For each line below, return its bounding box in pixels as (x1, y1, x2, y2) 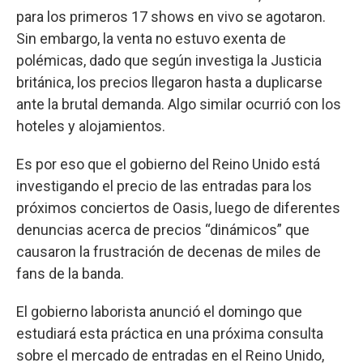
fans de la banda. (16, 265, 124, 283)
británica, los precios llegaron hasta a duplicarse (16, 74, 322, 92)
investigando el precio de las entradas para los (16, 177, 312, 195)
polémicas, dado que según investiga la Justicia (16, 52, 322, 70)
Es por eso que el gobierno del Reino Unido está (16, 156, 320, 173)
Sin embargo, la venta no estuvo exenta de (16, 30, 286, 48)
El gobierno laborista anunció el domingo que (16, 303, 302, 321)
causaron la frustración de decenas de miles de (16, 243, 321, 261)
